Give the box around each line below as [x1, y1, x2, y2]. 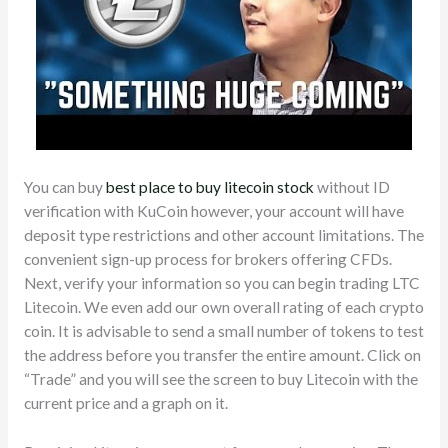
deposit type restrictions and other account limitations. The [23, 225, 424, 244]
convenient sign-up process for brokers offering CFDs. [23, 249, 392, 268]
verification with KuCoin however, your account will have [23, 201, 404, 220]
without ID [313, 177, 390, 196]
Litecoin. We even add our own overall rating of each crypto [23, 297, 424, 316]
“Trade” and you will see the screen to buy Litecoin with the [23, 369, 418, 388]
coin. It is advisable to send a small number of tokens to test [23, 321, 424, 340]
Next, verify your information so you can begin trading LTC [23, 273, 420, 292]
